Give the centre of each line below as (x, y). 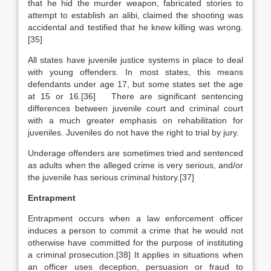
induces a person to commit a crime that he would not (135, 230)
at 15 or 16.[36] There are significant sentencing (135, 96)
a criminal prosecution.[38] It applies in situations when (135, 255)
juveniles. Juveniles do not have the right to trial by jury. (133, 132)
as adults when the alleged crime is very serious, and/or (135, 165)
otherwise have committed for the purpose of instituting (135, 243)
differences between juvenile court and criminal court (135, 108)
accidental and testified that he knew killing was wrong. (135, 27)
